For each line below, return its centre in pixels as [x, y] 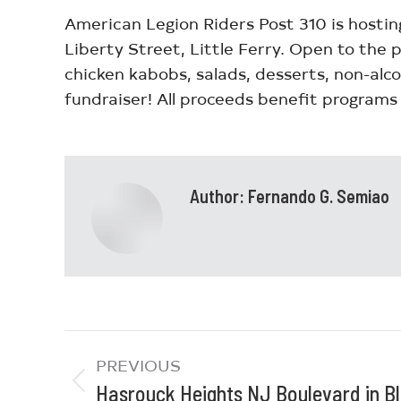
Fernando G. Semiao [317, 196]
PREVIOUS [138, 365]
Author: [217, 196]
